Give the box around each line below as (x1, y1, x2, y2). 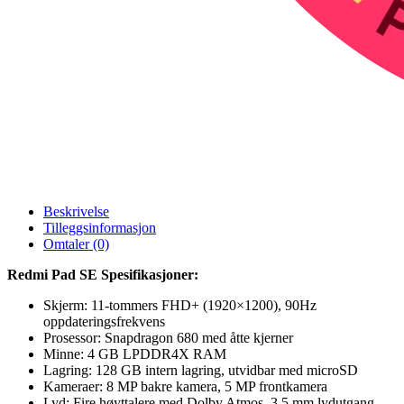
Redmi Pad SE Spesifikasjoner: (7, 266, 198, 282)
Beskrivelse (43, 203, 109, 219)
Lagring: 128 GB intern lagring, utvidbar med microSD (43, 362, 358, 378)
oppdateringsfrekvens (43, 313, 165, 329)
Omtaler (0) (43, 235, 109, 252)
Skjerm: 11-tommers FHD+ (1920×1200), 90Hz (43, 297, 317, 313)
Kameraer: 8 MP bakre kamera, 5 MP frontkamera (43, 378, 327, 394)
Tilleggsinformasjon (43, 219, 156, 235)
